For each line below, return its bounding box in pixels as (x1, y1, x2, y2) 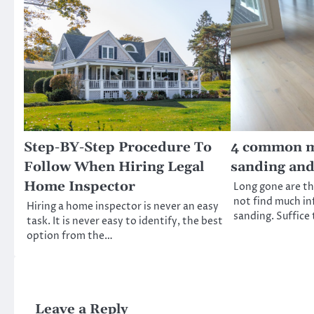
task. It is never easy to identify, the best (27, 214, 223, 228)
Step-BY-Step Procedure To (24, 138, 212, 156)
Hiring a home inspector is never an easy (27, 199, 219, 214)
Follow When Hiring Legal (24, 158, 205, 176)
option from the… (27, 228, 113, 243)
